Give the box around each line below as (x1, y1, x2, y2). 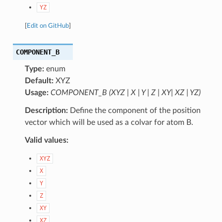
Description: (24, 106, 68, 114)
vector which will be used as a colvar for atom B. (24, 118, 193, 126)
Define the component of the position (67, 106, 201, 114)
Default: (24, 76, 54, 85)
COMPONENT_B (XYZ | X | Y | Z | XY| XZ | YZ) (50, 88, 201, 97)
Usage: (24, 88, 49, 97)
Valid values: (24, 136, 68, 144)
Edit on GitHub (26, 22, 69, 29)
